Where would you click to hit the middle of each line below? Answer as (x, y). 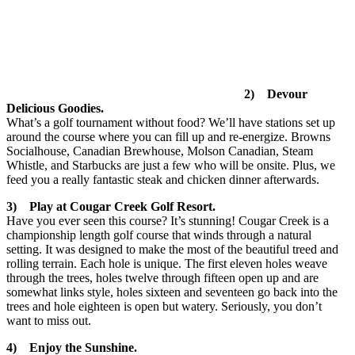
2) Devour (276, 94)
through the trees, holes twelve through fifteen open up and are (162, 277)
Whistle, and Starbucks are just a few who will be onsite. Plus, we (171, 165)
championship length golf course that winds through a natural (159, 235)
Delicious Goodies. (55, 108)
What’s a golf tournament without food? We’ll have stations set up (171, 122)
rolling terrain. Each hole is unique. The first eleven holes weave (167, 263)
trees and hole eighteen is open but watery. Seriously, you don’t (164, 306)
